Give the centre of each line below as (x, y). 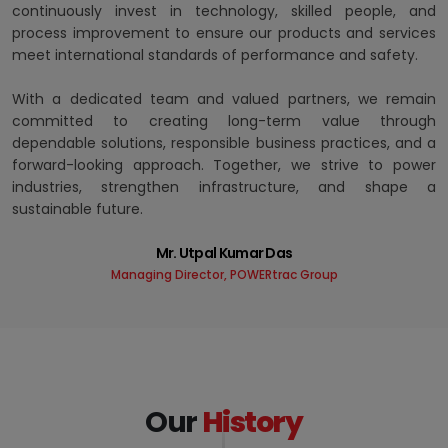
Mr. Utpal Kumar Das (224, 253)
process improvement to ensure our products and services (224, 33)
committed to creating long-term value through (224, 121)
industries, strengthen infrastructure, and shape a (224, 187)
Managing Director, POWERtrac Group (224, 275)
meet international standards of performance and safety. (215, 55)
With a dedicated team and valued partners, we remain (224, 99)
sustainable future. (77, 209)
